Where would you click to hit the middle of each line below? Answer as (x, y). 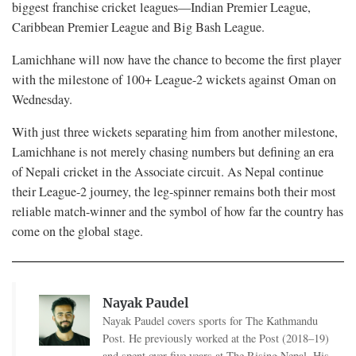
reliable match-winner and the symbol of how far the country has (178, 212)
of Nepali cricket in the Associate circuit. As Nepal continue (168, 172)
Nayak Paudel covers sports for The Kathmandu (210, 321)
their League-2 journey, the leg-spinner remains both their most (174, 192)
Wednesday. (42, 100)
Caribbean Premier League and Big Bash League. (138, 27)
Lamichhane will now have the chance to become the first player (176, 60)
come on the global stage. (77, 232)
